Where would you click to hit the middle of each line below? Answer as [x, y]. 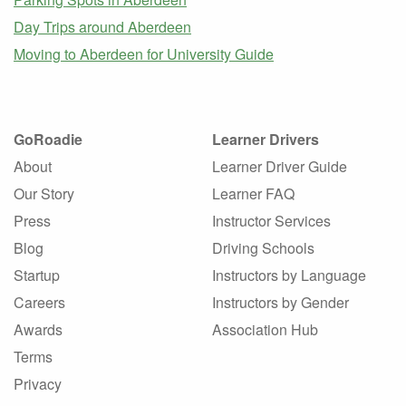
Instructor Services [271, 221]
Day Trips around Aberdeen [102, 27]
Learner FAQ [253, 193]
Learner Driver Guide [280, 166]
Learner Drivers [266, 139]
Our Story [44, 193]
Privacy [38, 384]
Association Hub [265, 329]
